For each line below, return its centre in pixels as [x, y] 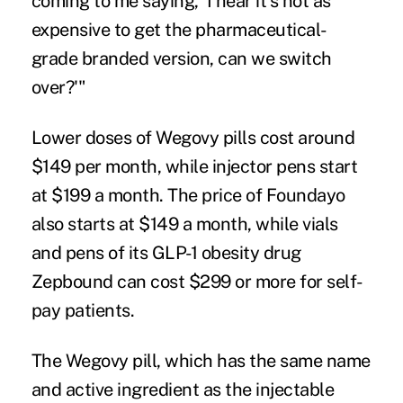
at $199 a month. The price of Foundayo [188, 196]
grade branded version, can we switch [181, 59]
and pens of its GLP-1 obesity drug [166, 253]
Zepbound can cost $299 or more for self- [197, 282]
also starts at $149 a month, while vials [184, 224]
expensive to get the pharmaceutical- [179, 30]
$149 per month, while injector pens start [194, 167]
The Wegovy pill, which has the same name [201, 361]
